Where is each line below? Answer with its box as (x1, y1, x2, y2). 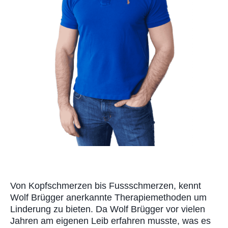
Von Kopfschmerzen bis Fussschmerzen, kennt (10, 180, 201, 191)
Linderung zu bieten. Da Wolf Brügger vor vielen (10, 204, 205, 214)
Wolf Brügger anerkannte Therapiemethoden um (10, 192, 207, 203)
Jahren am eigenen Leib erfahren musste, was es (10, 215, 211, 226)
